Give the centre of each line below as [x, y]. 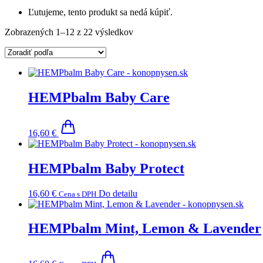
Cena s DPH [77, 194]
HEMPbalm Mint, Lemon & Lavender [145, 229]
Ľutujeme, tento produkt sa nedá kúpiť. [100, 12]
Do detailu [118, 193]
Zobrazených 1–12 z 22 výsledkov [69, 32]
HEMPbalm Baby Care [99, 97]
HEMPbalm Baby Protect [106, 168]
